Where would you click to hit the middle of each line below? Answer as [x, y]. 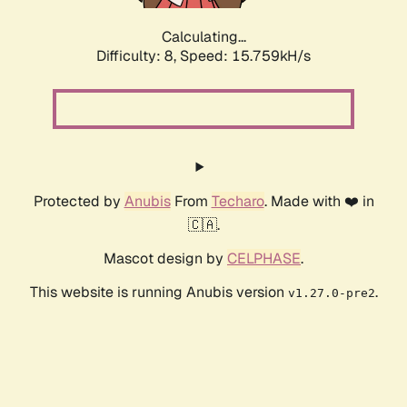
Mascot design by [165, 259]
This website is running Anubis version [159, 293]
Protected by [79, 202]
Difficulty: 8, [138, 56]
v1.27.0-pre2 [331, 293]
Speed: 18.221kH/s [245, 56]
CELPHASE [264, 259]
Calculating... [203, 37]
